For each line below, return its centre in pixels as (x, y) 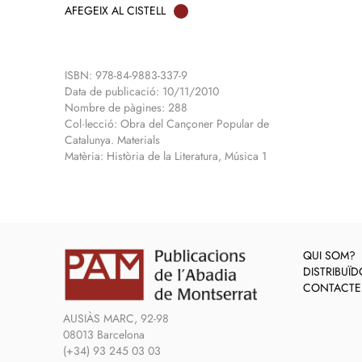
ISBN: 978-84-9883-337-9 (126, 75)
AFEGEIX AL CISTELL (115, 11)
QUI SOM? (329, 255)
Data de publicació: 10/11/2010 (142, 91)
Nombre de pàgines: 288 (126, 107)
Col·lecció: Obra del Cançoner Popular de (167, 124)
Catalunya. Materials (112, 140)
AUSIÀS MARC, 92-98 (116, 318)
